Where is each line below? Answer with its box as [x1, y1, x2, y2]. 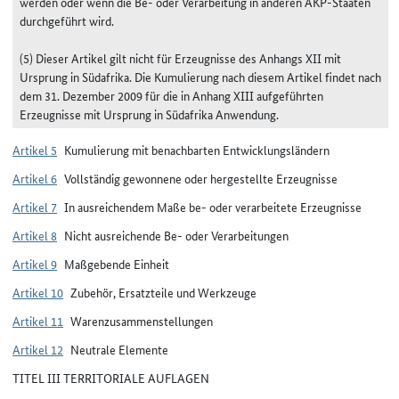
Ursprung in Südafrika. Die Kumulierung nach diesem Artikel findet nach [20, 67, 381, 85]
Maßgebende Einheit [64, 254, 169, 273]
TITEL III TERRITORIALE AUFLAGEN [12, 368, 209, 387]
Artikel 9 [12, 254, 57, 273]
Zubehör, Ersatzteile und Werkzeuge [70, 282, 256, 301]
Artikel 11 [12, 311, 63, 330]
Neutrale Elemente [70, 339, 168, 358]
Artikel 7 [12, 197, 57, 216]
